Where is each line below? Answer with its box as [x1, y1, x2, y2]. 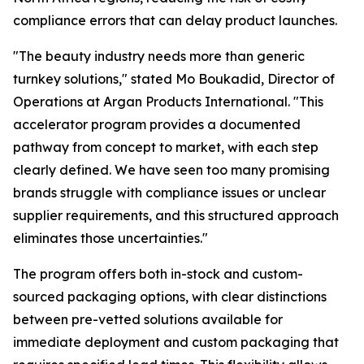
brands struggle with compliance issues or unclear [13, 184, 326, 201]
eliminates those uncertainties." [13, 230, 208, 246]
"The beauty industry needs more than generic [13, 48, 305, 64]
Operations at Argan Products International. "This [13, 93, 323, 110]
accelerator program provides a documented [13, 116, 301, 132]
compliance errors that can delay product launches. [13, 12, 337, 28]
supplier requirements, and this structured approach [13, 207, 339, 223]
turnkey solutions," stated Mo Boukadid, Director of [13, 71, 335, 87]
